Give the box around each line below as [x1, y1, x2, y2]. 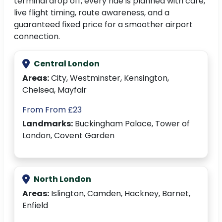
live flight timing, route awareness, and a [14, 7, 169, 19]
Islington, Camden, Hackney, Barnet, [49, 188, 190, 200]
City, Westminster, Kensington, [49, 72, 169, 84]
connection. [14, 31, 60, 43]
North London [34, 173, 91, 185]
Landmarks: [22, 118, 73, 130]
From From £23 [22, 104, 82, 116]
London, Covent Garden [22, 130, 114, 142]
